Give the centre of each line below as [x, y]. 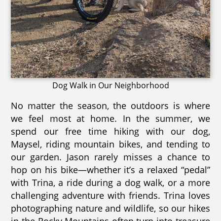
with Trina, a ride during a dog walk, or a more [110, 183]
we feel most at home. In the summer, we [110, 119]
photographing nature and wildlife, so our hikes [110, 208]
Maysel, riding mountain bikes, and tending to [110, 144]
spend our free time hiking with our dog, [110, 131]
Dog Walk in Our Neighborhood [110, 86]
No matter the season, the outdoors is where [110, 106]
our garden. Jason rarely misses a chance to [110, 157]
